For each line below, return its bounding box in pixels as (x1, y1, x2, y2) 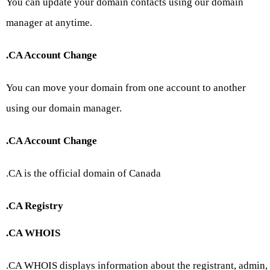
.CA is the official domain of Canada (6, 168, 161, 180)
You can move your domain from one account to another (6, 82, 246, 94)
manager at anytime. (6, 17, 92, 29)
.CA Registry (6, 200, 63, 212)
